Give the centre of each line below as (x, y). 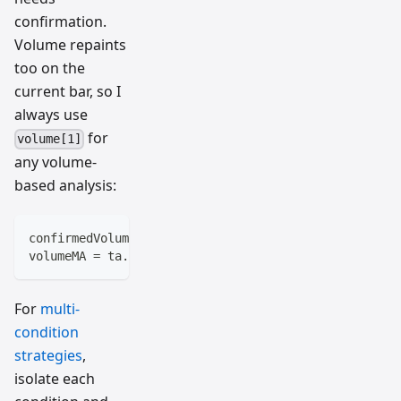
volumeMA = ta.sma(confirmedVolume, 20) (165, 256)
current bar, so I (68, 92)
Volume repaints (70, 45)
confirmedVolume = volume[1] (125, 238)
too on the (50, 68)
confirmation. (60, 22)
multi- (60, 308)
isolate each (55, 378)
